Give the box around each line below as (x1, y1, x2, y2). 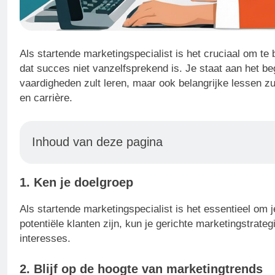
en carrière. (20, 91, 72, 104)
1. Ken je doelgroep (20, 176, 133, 190)
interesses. (20, 233, 71, 245)
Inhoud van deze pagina (32, 135, 163, 149)
